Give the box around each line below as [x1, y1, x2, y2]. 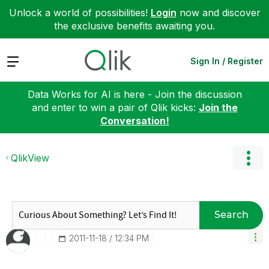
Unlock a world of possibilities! [8, 7, 151, 19]
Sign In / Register [190, 55, 263, 66]
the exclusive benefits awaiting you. [54, 20, 215, 32]
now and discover [176, 7, 261, 19]
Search [214, 209, 249, 220]
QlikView [11, 151, 49, 164]
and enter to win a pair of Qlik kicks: [31, 101, 199, 113]
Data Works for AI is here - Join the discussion [27, 88, 242, 100]
